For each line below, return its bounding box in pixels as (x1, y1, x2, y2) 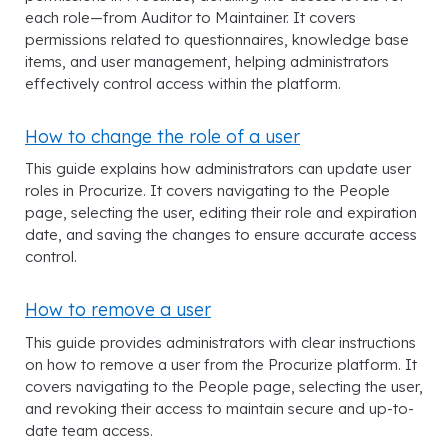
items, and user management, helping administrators (25, 52, 389, 72)
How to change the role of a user (25, 125, 300, 148)
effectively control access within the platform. (25, 74, 341, 94)
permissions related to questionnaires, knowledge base (25, 30, 409, 50)
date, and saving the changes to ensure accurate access (25, 225, 417, 245)
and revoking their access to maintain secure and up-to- (25, 398, 414, 418)
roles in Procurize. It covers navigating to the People (25, 181, 390, 201)
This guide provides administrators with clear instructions (25, 332, 416, 352)
